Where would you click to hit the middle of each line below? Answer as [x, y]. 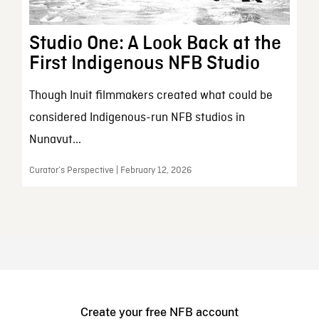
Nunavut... [55, 140]
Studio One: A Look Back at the [155, 44]
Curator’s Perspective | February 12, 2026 [110, 171]
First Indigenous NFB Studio [144, 64]
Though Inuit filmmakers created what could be [151, 96]
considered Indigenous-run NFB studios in [137, 118]
